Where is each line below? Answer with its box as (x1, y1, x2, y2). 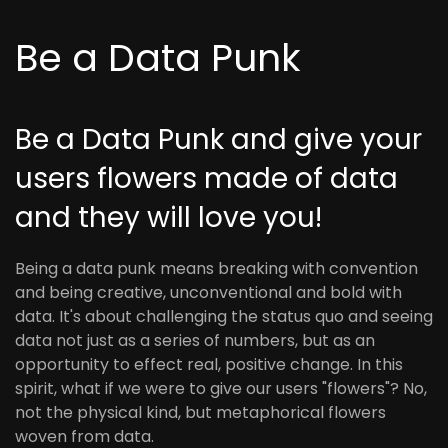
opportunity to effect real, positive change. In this (15, 353, 403, 376)
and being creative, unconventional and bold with (15, 281, 402, 304)
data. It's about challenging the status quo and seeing (15, 305, 433, 328)
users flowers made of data (15, 159, 398, 198)
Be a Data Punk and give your (15, 120, 422, 159)
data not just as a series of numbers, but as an (15, 329, 375, 352)
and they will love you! (15, 198, 322, 237)
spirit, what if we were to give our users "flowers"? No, (15, 377, 427, 400)
